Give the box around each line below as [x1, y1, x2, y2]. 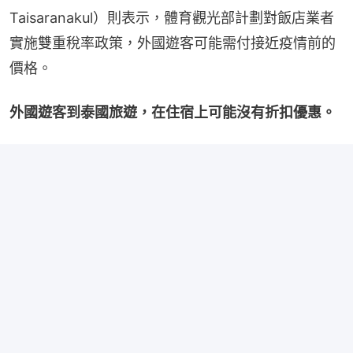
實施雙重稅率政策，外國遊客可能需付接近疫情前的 [9, 34, 336, 51]
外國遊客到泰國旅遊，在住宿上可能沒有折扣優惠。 [9, 103, 336, 121]
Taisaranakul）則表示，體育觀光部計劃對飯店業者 [9, 9, 334, 26]
